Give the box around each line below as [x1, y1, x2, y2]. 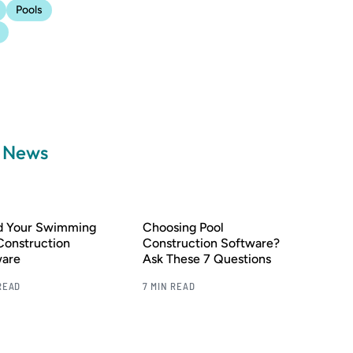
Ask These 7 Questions [142, 251, 271, 266]
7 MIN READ [142, 279, 195, 292]
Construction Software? [142, 235, 280, 251]
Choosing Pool [142, 219, 224, 235]
